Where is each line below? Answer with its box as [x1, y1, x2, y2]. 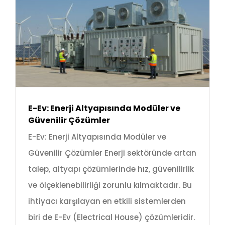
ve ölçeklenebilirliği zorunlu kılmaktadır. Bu [28, 180, 192, 191]
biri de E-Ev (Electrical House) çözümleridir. [28, 212, 195, 223]
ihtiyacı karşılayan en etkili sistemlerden [28, 196, 186, 207]
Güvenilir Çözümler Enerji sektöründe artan [28, 148, 196, 159]
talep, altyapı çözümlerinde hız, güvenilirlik [28, 164, 194, 175]
